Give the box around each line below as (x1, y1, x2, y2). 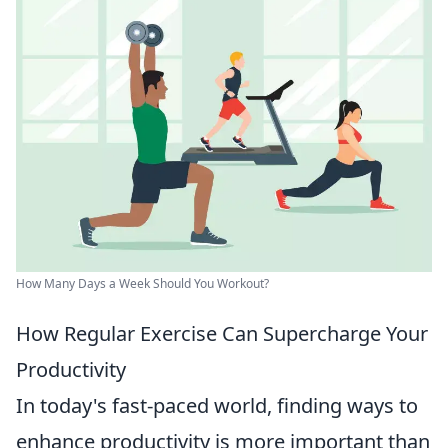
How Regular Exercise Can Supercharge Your (16, 319, 428, 347)
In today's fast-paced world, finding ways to (16, 391, 418, 419)
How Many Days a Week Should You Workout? (16, 274, 269, 292)
